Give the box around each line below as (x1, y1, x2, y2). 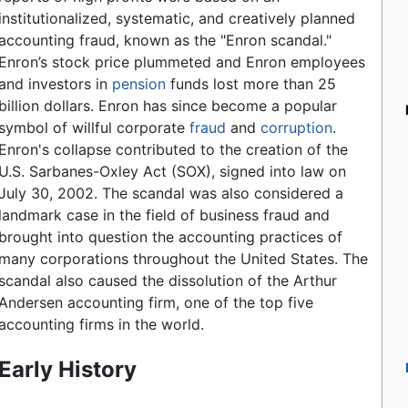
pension (112, 75, 167, 94)
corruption (260, 118, 333, 138)
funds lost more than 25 (166, 75, 337, 94)
